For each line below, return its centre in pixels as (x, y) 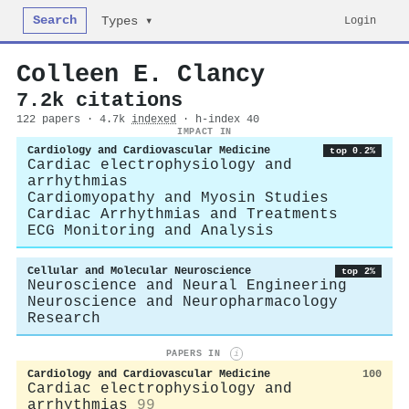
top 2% (358, 271)
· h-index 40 (221, 120)
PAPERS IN (196, 354)
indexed (154, 120)
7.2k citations (100, 100)
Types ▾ (127, 21)
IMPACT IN (204, 131)
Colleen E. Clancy (141, 74)
